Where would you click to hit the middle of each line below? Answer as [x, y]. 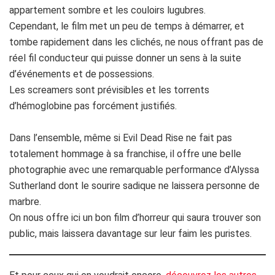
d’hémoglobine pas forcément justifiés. [93, 106]
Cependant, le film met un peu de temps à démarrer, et [127, 26]
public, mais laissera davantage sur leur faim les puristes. [130, 234]
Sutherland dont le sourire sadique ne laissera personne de [134, 186]
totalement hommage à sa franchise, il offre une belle [125, 154]
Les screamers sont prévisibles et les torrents [109, 90]
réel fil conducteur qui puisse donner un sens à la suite [125, 58]
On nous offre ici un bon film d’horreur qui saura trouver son [135, 218]
